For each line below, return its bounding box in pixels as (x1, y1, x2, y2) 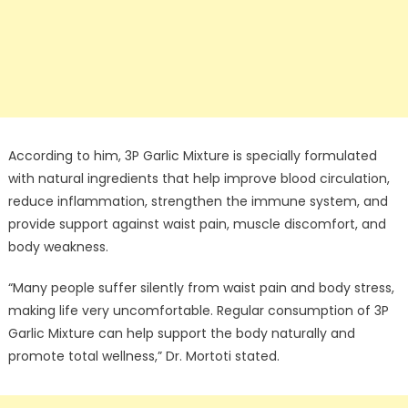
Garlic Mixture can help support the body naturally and (7, 324, 355, 343)
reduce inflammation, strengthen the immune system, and (7, 192, 388, 211)
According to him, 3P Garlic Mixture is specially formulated (7, 147, 377, 166)
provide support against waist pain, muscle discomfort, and (7, 215, 386, 234)
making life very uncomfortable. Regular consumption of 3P (7, 301, 389, 321)
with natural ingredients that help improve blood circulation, (7, 169, 390, 189)
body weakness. (7, 238, 108, 257)
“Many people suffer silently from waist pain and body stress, (7, 279, 394, 298)
